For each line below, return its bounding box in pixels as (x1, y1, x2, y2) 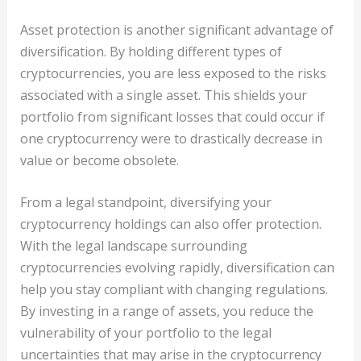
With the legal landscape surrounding (19, 237, 247, 255)
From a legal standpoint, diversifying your (19, 193, 272, 212)
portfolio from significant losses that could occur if (19, 107, 325, 126)
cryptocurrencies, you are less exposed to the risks (19, 64, 326, 82)
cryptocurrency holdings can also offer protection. (19, 215, 322, 234)
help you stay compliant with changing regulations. (19, 280, 328, 299)
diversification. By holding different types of (19, 42, 282, 60)
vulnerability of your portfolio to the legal (19, 324, 272, 342)
